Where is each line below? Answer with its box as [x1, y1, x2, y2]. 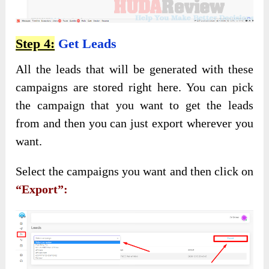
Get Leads [55, 36, 117, 52]
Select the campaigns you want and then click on [16, 165, 253, 178]
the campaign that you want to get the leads [16, 98, 253, 112]
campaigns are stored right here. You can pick [16, 80, 253, 94]
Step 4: [16, 36, 55, 52]
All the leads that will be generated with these [16, 62, 253, 76]
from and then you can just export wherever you [16, 116, 253, 130]
